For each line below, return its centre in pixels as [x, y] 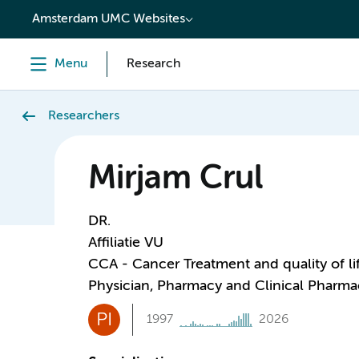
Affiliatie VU [125, 243]
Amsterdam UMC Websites [109, 19]
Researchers [84, 116]
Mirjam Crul [175, 179]
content [45, 14]
